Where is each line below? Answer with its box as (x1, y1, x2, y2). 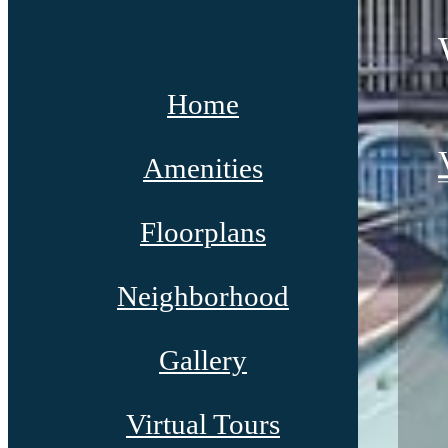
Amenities (143, 152, 263, 185)
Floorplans (140, 216, 266, 249)
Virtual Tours (126, 408, 280, 441)
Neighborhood (117, 280, 289, 313)
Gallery (159, 344, 247, 377)
